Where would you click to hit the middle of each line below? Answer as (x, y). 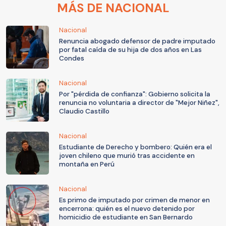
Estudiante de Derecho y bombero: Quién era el (135, 147)
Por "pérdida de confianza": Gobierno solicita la (135, 94)
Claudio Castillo (84, 111)
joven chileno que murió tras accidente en (127, 156)
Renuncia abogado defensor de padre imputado (137, 41)
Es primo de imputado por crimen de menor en (134, 200)
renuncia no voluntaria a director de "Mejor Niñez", (139, 103)
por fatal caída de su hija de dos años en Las (130, 50)
